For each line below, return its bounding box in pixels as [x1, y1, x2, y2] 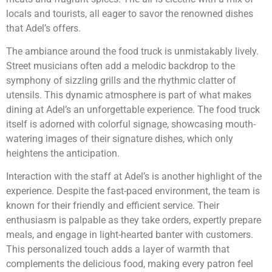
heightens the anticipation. [6, 148, 120, 160]
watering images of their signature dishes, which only [6, 133, 233, 145]
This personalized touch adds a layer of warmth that [6, 243, 229, 256]
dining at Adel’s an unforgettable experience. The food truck [6, 104, 260, 116]
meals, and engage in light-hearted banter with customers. [6, 229, 253, 241]
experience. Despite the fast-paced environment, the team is [6, 185, 260, 197]
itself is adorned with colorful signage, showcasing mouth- [6, 118, 256, 131]
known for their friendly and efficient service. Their [6, 200, 219, 212]
